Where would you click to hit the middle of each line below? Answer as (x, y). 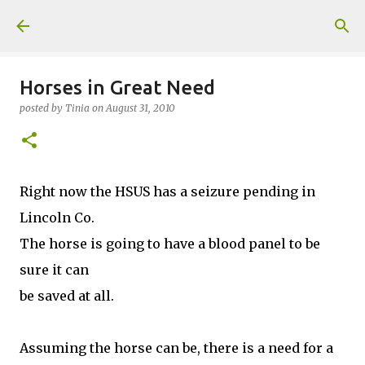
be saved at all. (67, 296)
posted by (42, 108)
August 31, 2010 (141, 108)
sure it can (54, 270)
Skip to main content (182, 20)
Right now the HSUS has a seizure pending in (167, 191)
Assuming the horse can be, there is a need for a (176, 348)
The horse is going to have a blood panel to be (170, 244)
